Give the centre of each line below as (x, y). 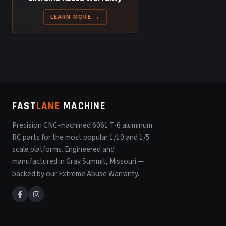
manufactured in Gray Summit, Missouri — (78, 161)
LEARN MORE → (75, 16)
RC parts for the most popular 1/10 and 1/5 (81, 137)
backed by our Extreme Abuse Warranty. (76, 173)
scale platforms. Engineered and (63, 149)
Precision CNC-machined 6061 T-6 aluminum (82, 125)
